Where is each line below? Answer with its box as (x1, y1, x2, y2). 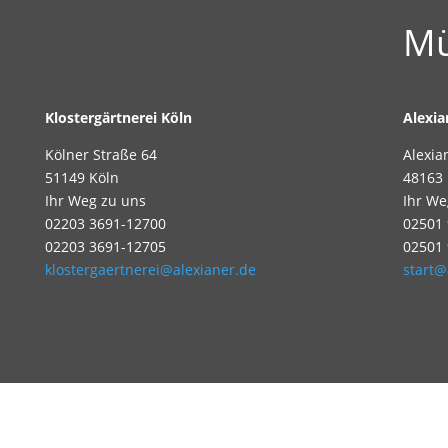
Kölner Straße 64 (44, 144, 157, 164)
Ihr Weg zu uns (44, 190, 146, 210)
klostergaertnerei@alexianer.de (44, 259, 256, 279)
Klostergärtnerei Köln (44, 107, 192, 127)
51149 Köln (44, 167, 119, 187)
